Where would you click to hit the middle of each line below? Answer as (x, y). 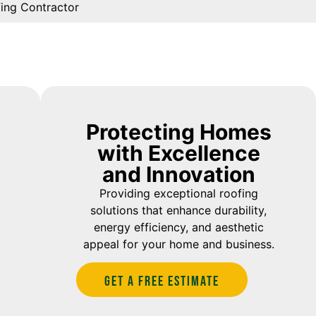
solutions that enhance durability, (179, 210)
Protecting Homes (178, 132)
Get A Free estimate (162, 282)
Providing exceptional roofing (178, 193)
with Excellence (178, 153)
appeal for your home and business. (178, 244)
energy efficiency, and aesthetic (178, 227)
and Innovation (178, 174)
